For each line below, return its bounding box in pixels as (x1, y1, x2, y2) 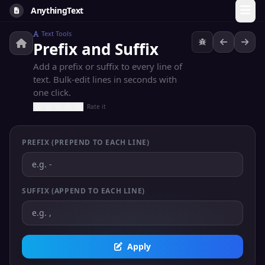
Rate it (87, 102, 106, 111)
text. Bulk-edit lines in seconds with (33, 73, 177, 85)
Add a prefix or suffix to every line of (33, 60, 182, 72)
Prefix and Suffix (33, 38, 159, 60)
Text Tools (41, 29, 72, 38)
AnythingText (31, 5, 83, 16)
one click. (33, 86, 71, 98)
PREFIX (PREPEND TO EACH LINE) (22, 137, 150, 147)
